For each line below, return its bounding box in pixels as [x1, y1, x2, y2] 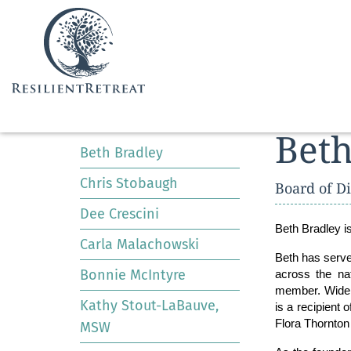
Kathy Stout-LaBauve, [80, 297, 219, 314]
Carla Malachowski [80, 236, 199, 253]
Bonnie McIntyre [80, 266, 186, 284]
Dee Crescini [80, 205, 159, 223]
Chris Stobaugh [80, 175, 178, 192]
